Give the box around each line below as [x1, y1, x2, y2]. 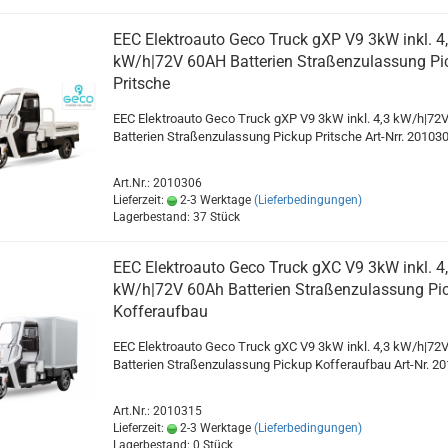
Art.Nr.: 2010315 [112, 404, 202, 419]
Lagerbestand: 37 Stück [112, 210, 240, 225]
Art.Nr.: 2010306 [112, 176, 202, 191]
